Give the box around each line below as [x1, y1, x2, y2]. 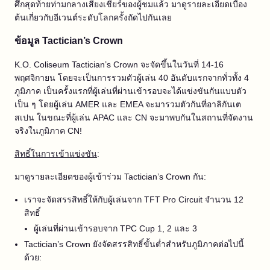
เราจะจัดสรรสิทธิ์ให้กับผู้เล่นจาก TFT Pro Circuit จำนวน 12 [24, 195, 243, 204]
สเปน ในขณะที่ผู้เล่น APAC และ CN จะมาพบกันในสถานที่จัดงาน [14, 113, 253, 122]
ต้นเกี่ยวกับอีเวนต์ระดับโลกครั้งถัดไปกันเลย [14, 13, 172, 22]
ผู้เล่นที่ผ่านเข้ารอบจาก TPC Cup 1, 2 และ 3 [34, 224, 197, 233]
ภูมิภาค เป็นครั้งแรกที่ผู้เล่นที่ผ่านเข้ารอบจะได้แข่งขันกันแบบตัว [14, 86, 246, 96]
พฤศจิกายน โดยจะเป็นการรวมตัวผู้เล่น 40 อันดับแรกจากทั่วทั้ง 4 [14, 73, 249, 83]
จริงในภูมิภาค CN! [14, 126, 82, 136]
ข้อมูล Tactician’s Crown [14, 36, 123, 46]
